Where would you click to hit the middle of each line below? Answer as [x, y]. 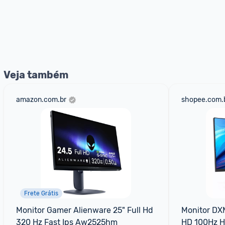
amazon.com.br [41, 100]
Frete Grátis [41, 193]
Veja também [36, 75]
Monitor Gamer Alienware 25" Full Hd [85, 210]
